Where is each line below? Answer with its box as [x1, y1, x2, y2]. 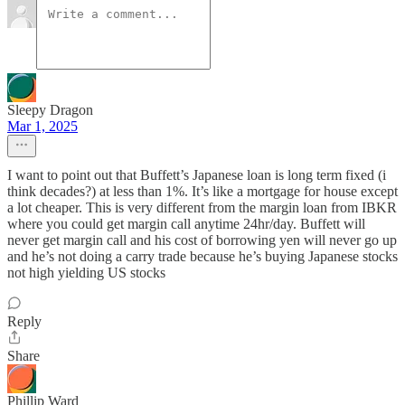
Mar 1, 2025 [7, 118, 78, 135]
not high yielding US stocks [7, 265, 165, 281]
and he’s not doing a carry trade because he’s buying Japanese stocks [7, 249, 398, 265]
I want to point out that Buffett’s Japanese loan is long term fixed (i [7, 167, 386, 184]
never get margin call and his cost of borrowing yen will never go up [7, 232, 397, 249]
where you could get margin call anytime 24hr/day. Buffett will [7, 216, 365, 232]
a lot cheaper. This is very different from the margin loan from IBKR [7, 200, 397, 216]
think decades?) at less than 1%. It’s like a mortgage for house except [7, 184, 398, 200]
